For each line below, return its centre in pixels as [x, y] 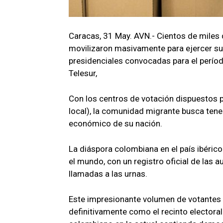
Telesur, [83, 73]
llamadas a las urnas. [108, 174]
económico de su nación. [115, 124]
